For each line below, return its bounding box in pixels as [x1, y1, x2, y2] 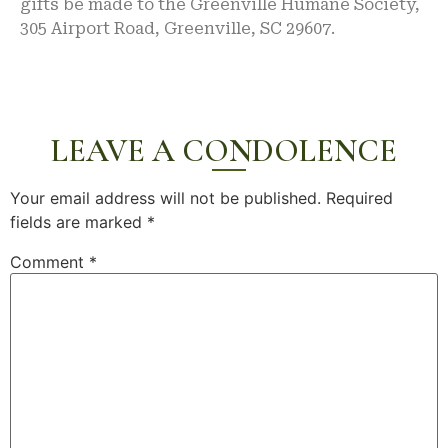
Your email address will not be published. [10, 188, 321, 209]
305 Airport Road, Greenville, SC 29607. [20, 18, 335, 38]
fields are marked [10, 212, 147, 233]
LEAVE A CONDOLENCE [51, 131, 397, 171]
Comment [10, 252, 89, 273]
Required [326, 188, 393, 209]
